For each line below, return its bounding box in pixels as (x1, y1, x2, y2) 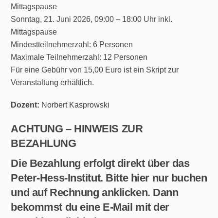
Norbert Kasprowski (39, 101, 110, 109)
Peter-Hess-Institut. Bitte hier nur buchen (11, 171, 207, 184)
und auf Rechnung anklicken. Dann (11, 186, 179, 199)
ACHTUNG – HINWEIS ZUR (11, 123, 143, 135)
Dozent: (11, 101, 40, 109)
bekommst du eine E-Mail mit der (11, 200, 170, 213)
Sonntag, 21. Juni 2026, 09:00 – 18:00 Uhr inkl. (11, 15, 173, 23)
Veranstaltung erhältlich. (11, 78, 94, 87)
